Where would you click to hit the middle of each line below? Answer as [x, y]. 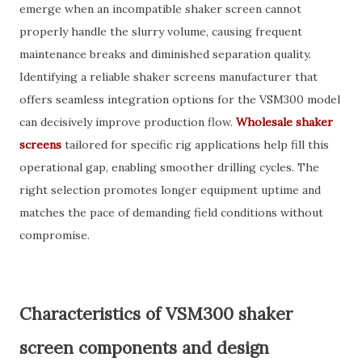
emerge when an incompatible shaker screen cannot [160, 9]
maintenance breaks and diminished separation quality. [165, 54]
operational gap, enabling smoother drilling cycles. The [169, 167]
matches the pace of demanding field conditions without [171, 213]
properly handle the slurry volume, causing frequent [161, 32]
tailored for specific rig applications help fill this [195, 145]
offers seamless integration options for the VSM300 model [180, 99]
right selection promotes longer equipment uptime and [170, 190]
